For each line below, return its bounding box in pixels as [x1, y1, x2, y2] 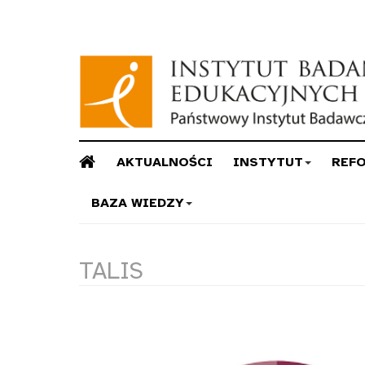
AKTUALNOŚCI [117, 153, 213, 170]
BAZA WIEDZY [91, 194, 184, 211]
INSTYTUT [233, 153, 303, 170]
